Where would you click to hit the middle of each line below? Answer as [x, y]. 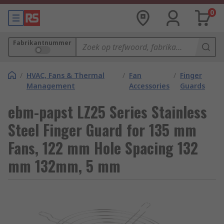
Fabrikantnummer [42, 43]
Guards [193, 86]
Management [51, 86]
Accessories [149, 86]
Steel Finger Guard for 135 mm [102, 130]
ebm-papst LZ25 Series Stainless [107, 112]
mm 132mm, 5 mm [64, 166]
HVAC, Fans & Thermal [65, 75]
